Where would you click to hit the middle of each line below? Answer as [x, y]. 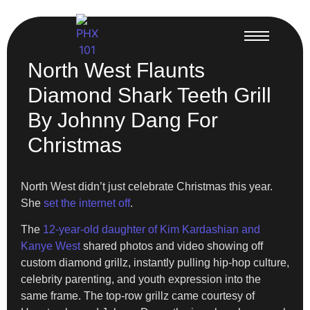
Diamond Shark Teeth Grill [149, 95]
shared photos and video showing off [172, 246]
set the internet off [87, 203]
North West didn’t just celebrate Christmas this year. [147, 186]
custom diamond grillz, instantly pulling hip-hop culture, [155, 263]
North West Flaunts [116, 70]
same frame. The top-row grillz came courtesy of [138, 296]
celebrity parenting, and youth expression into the [141, 280]
